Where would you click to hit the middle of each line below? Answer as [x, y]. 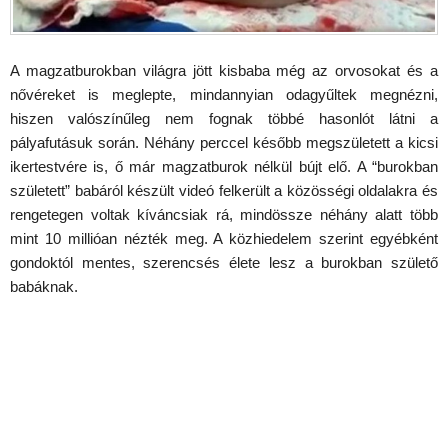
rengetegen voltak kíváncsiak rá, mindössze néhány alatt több [224, 215]
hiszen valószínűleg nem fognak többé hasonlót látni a [224, 119]
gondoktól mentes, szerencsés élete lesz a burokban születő [224, 263]
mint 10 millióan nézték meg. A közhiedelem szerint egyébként [224, 239]
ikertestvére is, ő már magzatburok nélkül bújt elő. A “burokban [224, 167]
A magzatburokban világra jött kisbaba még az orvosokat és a [224, 71]
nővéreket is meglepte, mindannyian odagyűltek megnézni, [224, 95]
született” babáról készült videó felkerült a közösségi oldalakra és [224, 191]
